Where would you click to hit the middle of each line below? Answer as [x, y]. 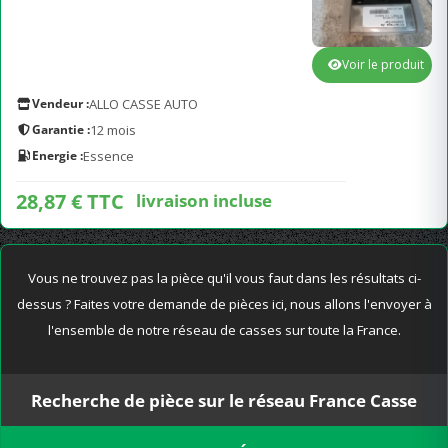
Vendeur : [60, 103]
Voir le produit [383, 64]
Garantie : [61, 129]
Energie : [57, 155]
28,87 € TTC [70, 201]
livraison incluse [204, 200]
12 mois [113, 130]
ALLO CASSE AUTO [143, 104]
